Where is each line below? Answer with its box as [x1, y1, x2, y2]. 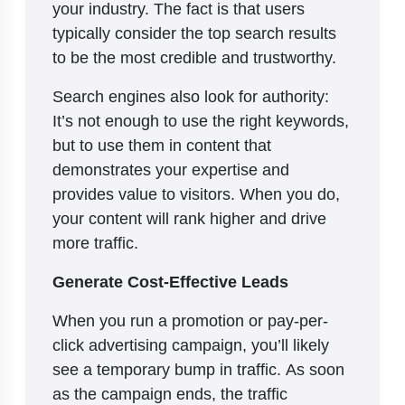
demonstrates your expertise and [52, 158, 289, 181]
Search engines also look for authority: [52, 85, 329, 108]
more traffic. [52, 231, 138, 254]
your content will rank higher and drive [52, 207, 326, 230]
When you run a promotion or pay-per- [52, 309, 328, 332]
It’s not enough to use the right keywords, [52, 109, 349, 132]
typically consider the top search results [52, 22, 336, 44]
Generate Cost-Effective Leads [52, 270, 288, 293]
